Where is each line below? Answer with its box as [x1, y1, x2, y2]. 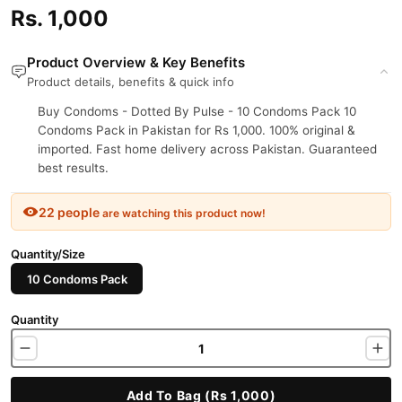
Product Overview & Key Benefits [27, 54, 245, 71]
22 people [39, 204, 100, 220]
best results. [38, 161, 109, 175]
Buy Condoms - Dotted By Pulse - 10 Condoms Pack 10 [38, 104, 356, 118]
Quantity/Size [11, 247, 85, 261]
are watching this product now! [100, 205, 266, 220]
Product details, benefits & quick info [27, 74, 234, 89]
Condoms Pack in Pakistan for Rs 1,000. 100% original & [38, 123, 355, 137]
